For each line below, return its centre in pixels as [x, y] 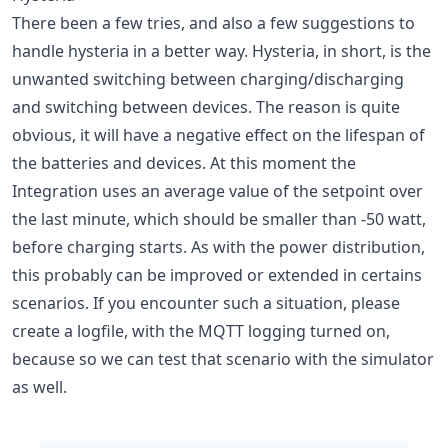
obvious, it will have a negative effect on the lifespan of [218, 134]
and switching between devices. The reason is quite [206, 106]
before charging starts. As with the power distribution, [218, 246]
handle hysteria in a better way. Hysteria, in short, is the [221, 50]
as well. [39, 386]
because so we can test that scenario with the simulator [223, 358]
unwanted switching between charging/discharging [208, 78]
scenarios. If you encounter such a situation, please [206, 302]
